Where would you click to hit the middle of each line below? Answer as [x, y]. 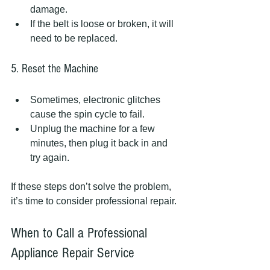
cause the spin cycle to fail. [90, 115]
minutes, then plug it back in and [100, 143]
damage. [51, 10]
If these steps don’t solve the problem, [92, 187]
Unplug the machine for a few [94, 129]
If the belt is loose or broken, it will [103, 24]
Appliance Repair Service [73, 253]
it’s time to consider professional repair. [94, 201]
